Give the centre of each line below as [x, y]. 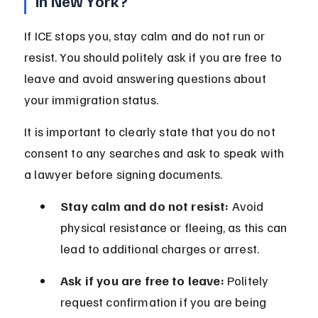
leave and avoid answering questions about [147, 78]
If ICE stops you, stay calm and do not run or [146, 36]
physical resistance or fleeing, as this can [175, 227]
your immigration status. [91, 100]
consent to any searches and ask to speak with [156, 153]
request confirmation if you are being [165, 302]
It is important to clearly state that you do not [151, 132]
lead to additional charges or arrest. [160, 249]
